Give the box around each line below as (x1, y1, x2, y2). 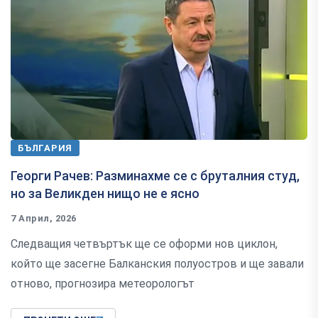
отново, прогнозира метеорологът (11, 276, 194, 290)
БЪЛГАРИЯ (18, 142, 73, 153)
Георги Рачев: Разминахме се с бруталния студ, (11, 168, 300, 183)
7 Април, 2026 (11, 212, 77, 224)
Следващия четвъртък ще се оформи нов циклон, (11, 236, 278, 251)
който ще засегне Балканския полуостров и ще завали (11, 256, 304, 270)
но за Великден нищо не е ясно (11, 185, 199, 201)
